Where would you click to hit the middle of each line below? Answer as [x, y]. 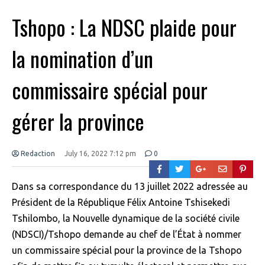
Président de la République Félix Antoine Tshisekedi [121, 202]
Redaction [37, 153]
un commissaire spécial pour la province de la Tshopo [127, 250]
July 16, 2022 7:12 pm [100, 153]
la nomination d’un [83, 58]
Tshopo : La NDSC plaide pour [124, 27]
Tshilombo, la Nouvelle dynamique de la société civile [126, 218]
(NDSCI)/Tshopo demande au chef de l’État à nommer [127, 234]
